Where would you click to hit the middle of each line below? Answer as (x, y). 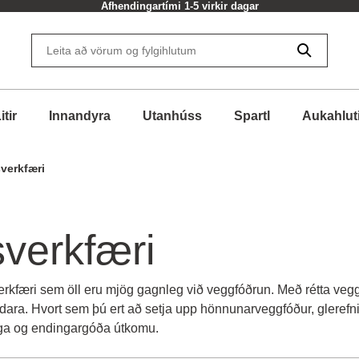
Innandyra (80, 116)
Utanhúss (172, 116)
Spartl (252, 116)
